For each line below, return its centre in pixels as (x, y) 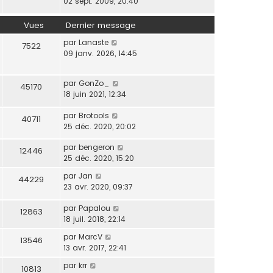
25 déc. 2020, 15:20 (99, 158)
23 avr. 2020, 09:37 (98, 187)
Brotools (94, 115)
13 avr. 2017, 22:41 (95, 248)
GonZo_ (94, 83)
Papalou (94, 208)
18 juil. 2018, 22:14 (94, 219)
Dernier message (101, 25)
